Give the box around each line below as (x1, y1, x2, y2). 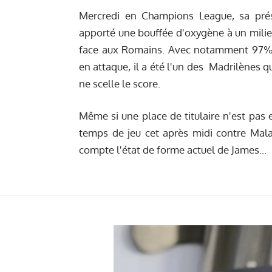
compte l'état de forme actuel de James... (79, 143, 267, 157)
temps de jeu (79, 126, 145, 140)
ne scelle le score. (79, 76, 160, 90)
